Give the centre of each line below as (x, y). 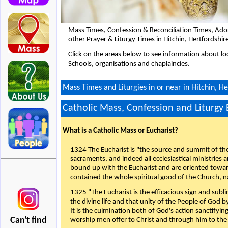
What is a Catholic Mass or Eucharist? (120, 131)
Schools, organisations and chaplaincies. (129, 64)
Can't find (28, 221)
